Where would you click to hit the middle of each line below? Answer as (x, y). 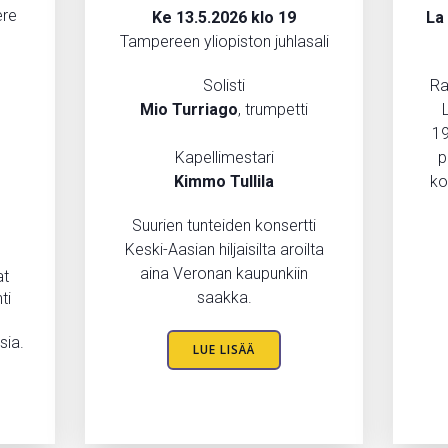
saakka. (224, 297)
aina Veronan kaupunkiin (224, 273)
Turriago (205, 109)
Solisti (224, 85)
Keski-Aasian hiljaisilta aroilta (224, 249)
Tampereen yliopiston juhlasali (224, 41)
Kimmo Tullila (224, 181)
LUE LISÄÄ (224, 349)
